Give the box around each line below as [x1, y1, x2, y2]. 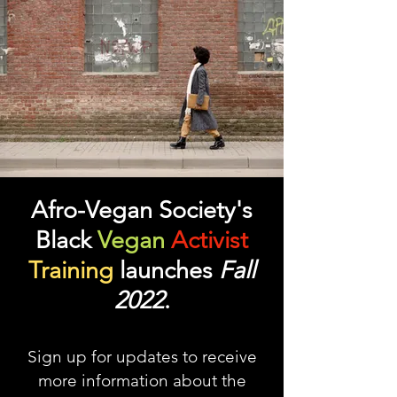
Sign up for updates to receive [27, 346, 257, 367]
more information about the [37, 370, 246, 391]
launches [120, 256, 219, 284]
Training [28, 256, 113, 284]
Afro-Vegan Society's [31, 196, 253, 224]
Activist [171, 226, 248, 254]
